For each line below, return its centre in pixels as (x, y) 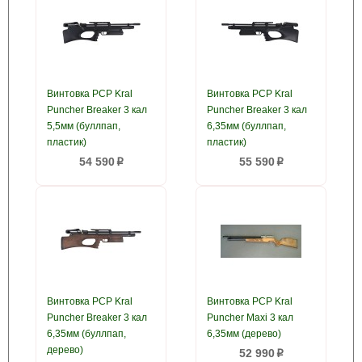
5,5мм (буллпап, (84, 126)
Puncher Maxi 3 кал (250, 318)
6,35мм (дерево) (244, 334)
